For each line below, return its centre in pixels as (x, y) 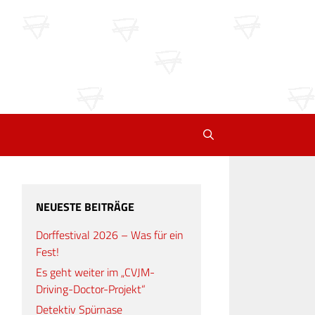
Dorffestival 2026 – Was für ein (110, 235)
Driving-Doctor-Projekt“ (91, 289)
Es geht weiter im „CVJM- (95, 272)
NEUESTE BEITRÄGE (85, 207)
